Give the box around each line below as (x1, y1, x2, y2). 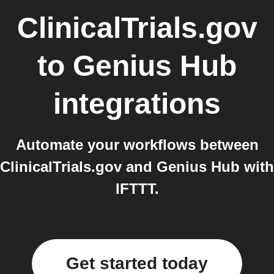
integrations (53, 87, 221, 120)
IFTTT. (115, 180, 159, 197)
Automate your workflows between (15, 136, 259, 153)
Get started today (66, 254, 208, 273)
